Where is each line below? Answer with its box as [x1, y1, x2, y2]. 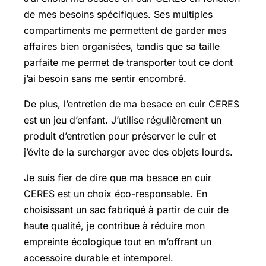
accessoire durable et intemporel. [24, 251, 173, 264]
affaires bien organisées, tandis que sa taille [24, 40, 220, 52]
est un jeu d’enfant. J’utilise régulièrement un [24, 113, 221, 126]
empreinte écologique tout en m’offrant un [24, 235, 211, 248]
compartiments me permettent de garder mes [24, 24, 226, 36]
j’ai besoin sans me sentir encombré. [24, 72, 186, 84]
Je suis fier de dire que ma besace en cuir [24, 171, 211, 183]
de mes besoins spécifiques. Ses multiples [24, 8, 213, 20]
